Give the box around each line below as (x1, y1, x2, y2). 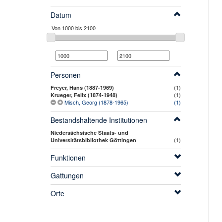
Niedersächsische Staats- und (51, 129, 128, 137)
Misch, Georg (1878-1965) (64, 98, 128, 107)
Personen (51, 70, 81, 80)
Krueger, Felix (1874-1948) (51, 91, 117, 99)
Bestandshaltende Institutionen (51, 115, 147, 125)
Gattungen (51, 170, 84, 181)
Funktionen (51, 153, 86, 163)
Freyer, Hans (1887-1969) (51, 84, 114, 92)
